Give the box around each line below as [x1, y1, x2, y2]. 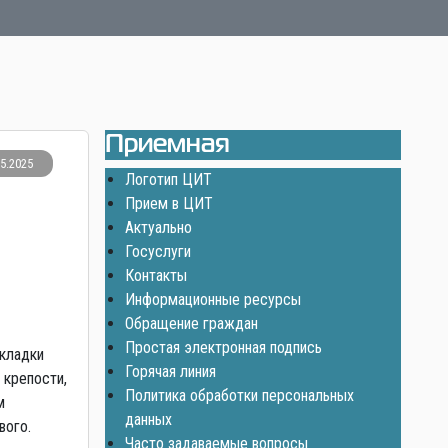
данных [124, 410, 172, 430]
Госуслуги [124, 242, 191, 262]
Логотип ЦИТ [124, 170, 212, 190]
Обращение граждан [124, 314, 258, 334]
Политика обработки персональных [124, 386, 354, 406]
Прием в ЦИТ [124, 194, 213, 214]
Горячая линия [124, 362, 216, 382]
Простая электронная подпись [124, 338, 322, 358]
